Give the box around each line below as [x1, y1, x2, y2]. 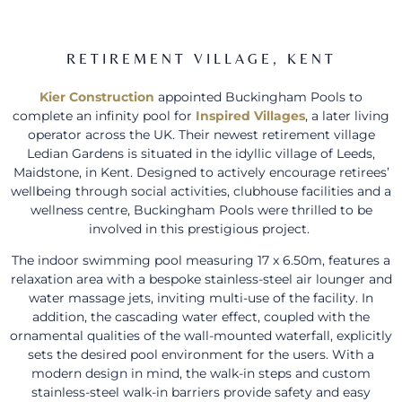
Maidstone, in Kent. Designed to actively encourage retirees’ [13, 163, 389, 180]
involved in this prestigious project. [89, 220, 313, 237]
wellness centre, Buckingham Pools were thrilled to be [30, 201, 372, 218]
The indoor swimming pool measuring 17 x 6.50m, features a [12, 252, 390, 269]
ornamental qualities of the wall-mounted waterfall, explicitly [10, 328, 392, 345]
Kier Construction [39, 88, 154, 105]
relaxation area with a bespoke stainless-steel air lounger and [10, 271, 392, 288]
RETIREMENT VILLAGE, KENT [66, 49, 336, 67]
